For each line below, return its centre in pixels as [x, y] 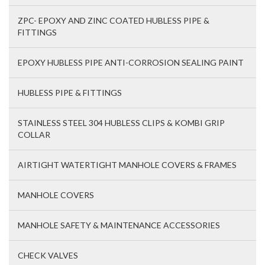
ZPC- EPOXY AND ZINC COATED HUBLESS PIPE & [114, 21]
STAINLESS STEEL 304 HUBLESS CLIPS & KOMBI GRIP [121, 123]
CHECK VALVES [48, 256]
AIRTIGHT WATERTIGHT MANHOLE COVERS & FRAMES [127, 165]
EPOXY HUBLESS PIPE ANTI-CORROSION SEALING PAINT [131, 63]
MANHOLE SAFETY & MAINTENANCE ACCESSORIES [119, 225]
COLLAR [34, 135]
